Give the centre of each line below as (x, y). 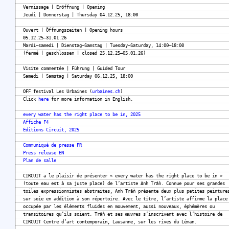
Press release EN (43, 153)
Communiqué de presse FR (52, 145)
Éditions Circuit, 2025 (51, 130)
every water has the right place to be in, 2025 (82, 115)
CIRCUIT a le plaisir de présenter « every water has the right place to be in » (123, 176)
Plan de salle (40, 161)
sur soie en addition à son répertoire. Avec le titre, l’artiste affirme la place (125, 199)
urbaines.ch (106, 92)
